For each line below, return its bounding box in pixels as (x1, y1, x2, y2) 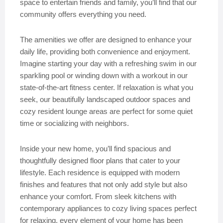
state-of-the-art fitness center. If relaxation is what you (20, 83, 193, 92)
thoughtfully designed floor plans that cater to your (20, 156, 180, 165)
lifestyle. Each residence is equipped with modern (20, 168, 180, 177)
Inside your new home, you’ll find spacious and (20, 144, 171, 153)
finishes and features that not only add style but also (20, 180, 187, 189)
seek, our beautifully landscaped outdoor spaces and (20, 95, 190, 104)
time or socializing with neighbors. (20, 119, 129, 127)
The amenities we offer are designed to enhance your (20, 35, 192, 44)
